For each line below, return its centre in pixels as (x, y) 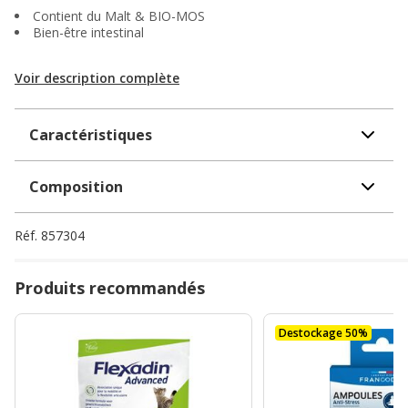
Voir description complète (97, 77)
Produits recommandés (110, 287)
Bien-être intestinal (88, 32)
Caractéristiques (91, 134)
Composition (76, 186)
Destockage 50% (324, 332)
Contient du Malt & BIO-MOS (119, 15)
